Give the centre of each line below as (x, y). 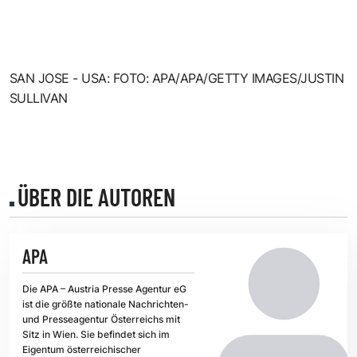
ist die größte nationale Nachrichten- (106, 304)
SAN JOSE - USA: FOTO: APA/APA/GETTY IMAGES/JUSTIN (177, 78)
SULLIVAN (39, 98)
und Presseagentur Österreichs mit (101, 320)
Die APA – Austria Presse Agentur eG (104, 289)
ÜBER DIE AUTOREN (96, 196)
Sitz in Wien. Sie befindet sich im (96, 335)
